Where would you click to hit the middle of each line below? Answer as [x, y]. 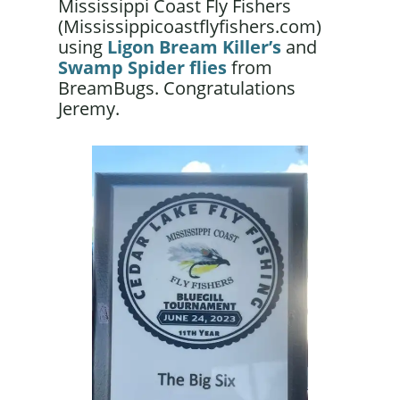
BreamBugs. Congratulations [176, 87]
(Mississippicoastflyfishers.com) [189, 26]
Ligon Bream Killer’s [194, 46]
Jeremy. [88, 108]
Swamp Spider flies [142, 67]
